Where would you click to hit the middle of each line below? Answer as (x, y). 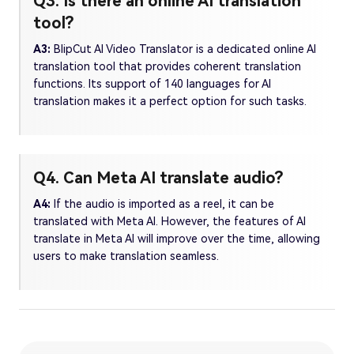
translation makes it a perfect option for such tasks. (170, 102)
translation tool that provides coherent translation (167, 67)
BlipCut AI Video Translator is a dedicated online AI (185, 49)
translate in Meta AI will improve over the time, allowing (177, 239)
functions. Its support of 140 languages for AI (152, 84)
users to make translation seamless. (126, 256)
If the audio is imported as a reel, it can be (164, 204)
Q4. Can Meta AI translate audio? (158, 178)
